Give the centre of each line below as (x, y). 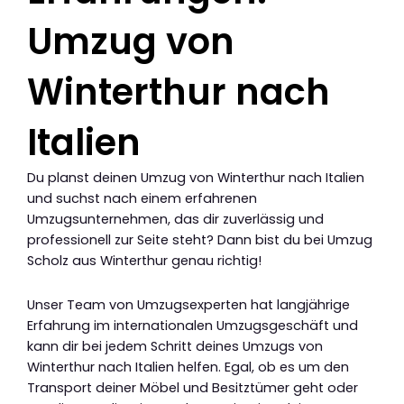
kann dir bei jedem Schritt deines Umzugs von (175, 346)
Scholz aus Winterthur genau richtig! (144, 261)
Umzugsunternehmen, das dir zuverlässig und (175, 220)
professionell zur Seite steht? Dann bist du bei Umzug (200, 240)
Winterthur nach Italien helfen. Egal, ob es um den (188, 367)
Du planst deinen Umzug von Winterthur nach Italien (196, 178)
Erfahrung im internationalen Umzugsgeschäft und (193, 325)
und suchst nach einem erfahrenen (142, 199)
